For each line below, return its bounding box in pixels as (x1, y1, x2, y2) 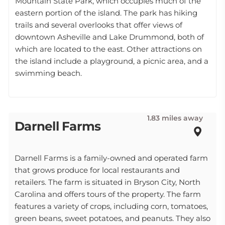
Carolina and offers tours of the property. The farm (15, 189, 201, 199)
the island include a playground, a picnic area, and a (15, 56, 208, 66)
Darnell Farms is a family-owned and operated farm (15, 153, 208, 163)
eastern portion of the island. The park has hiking (15, 8, 197, 18)
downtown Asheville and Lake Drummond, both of (15, 32, 204, 42)
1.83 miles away (147, 114, 203, 123)
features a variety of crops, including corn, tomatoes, (15, 201, 208, 211)
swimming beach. (15, 68, 82, 78)
